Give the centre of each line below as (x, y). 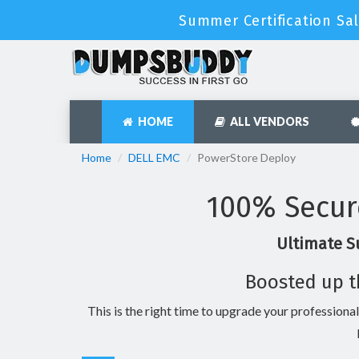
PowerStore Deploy (246, 157)
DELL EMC (154, 157)
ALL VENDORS (267, 121)
